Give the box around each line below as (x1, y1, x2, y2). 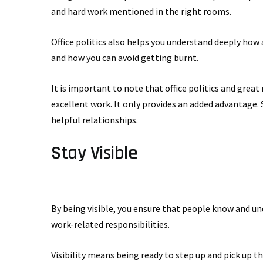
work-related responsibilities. (51, 218, 170, 230)
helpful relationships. (51, 113, 138, 126)
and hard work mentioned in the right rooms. (51, 5, 231, 17)
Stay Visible (51, 140, 137, 165)
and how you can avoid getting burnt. (51, 51, 198, 63)
